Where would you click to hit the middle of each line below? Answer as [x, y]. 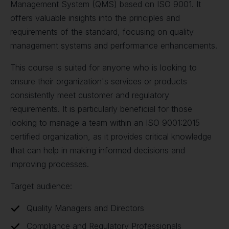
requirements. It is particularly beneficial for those [101, 109]
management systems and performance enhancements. [114, 45]
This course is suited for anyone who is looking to [104, 67]
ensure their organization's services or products [99, 81]
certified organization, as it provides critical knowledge [111, 136]
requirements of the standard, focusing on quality [102, 32]
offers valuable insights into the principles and [95, 18]
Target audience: [41, 186]
